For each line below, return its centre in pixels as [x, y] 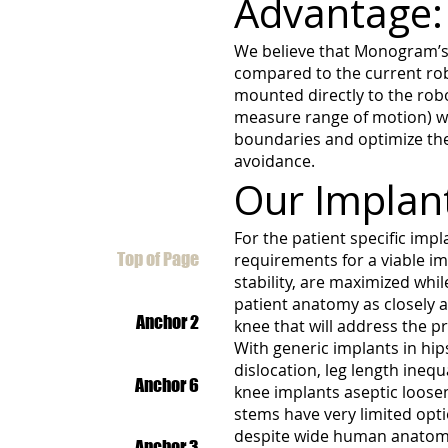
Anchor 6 [167, 384]
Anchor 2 [167, 321]
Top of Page [158, 259]
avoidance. [274, 161]
